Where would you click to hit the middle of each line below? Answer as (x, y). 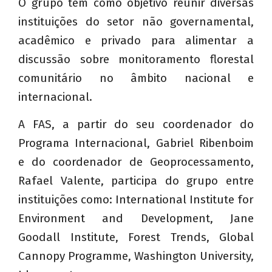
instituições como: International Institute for (136, 200)
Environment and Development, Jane (136, 219)
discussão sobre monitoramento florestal (136, 59)
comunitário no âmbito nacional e (136, 78)
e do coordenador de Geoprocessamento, (136, 162)
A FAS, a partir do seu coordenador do (136, 124)
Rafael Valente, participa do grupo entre (136, 181)
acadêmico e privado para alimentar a (136, 40)
